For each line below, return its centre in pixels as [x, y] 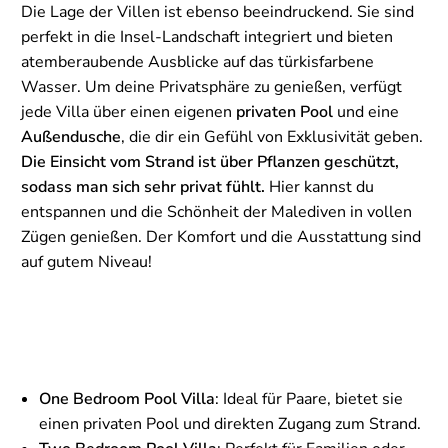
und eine [366, 111]
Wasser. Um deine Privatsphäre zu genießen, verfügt [211, 86]
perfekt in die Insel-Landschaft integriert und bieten [207, 36]
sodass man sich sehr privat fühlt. [143, 186]
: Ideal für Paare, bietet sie [309, 398]
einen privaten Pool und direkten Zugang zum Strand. [230, 423]
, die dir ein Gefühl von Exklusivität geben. [272, 136]
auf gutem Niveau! [86, 261]
